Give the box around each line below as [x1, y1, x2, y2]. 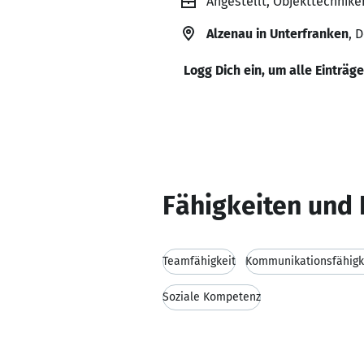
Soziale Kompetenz [162, 290, 261, 304]
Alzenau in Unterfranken [206, 26, 349, 41]
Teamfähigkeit [162, 254, 236, 268]
